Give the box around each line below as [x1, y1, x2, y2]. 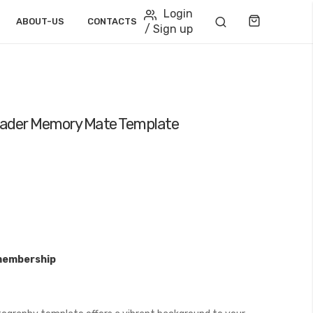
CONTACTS [87, 16, 137, 27]
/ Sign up [144, 22, 193, 36]
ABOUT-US [15, 16, 64, 27]
